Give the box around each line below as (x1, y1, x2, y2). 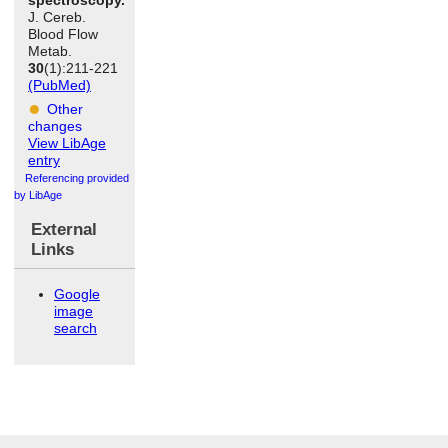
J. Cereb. (28, 8, 86, 25)
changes (28, 117, 82, 134)
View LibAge (28, 134, 106, 151)
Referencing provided (25, 171, 130, 184)
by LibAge (14, 188, 62, 201)
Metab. (28, 42, 72, 59)
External (30, 219, 97, 239)
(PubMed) (28, 76, 91, 93)
